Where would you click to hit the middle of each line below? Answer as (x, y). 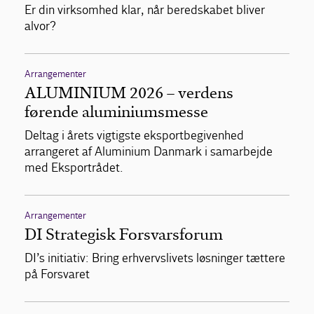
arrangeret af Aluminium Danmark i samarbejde (149, 152)
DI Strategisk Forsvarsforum (124, 234)
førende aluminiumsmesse (116, 112)
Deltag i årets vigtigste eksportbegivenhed (134, 136)
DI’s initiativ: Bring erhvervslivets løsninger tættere (155, 258)
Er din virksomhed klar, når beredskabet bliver (145, 10)
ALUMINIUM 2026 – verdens (129, 93)
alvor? (40, 26)
